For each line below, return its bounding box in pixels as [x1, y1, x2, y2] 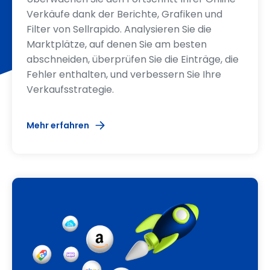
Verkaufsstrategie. [27, 82, 114, 96]
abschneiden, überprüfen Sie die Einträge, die [27, 52, 239, 66]
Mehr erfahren [27, 119, 89, 131]
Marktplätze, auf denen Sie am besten [27, 37, 207, 51]
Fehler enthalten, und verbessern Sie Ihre [27, 67, 221, 81]
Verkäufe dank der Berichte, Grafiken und [27, 7, 222, 21]
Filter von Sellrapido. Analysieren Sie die [27, 22, 212, 36]
